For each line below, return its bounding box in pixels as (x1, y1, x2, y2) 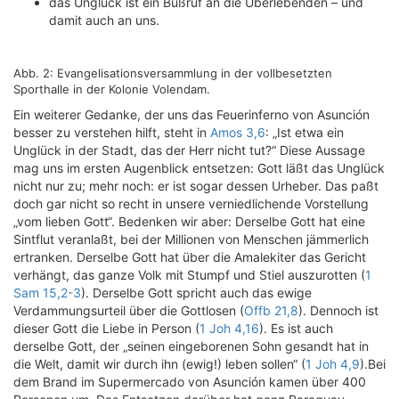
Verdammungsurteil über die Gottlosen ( (13, 303, 244, 318)
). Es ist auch (259, 321, 333, 336)
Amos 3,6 (210, 125, 265, 140)
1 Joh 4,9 (305, 356, 360, 371)
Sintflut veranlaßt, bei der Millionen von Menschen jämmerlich (13, 232, 369, 247)
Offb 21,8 (244, 303, 298, 318)
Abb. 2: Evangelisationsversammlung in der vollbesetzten (13, 66, 332, 80)
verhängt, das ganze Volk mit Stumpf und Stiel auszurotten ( (13, 267, 365, 282)
